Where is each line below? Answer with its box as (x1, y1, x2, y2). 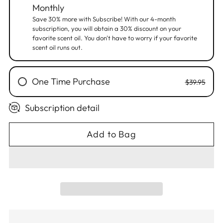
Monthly (32, 2, 64, 14)
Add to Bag (86, 128, 137, 140)
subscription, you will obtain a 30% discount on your (32, 24, 181, 33)
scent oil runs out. (32, 43, 83, 52)
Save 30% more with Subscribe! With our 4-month (32, 15, 176, 23)
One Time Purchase (31, 76, 110, 88)
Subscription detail (25, 102, 100, 113)
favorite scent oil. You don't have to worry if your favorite (32, 34, 197, 42)
